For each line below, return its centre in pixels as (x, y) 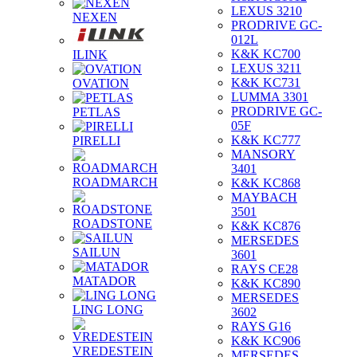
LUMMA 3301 (270, 97)
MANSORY (263, 154)
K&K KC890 (266, 283)
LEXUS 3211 (266, 68)
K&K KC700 (266, 54)
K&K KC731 (266, 82)
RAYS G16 (261, 326)
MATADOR (104, 281)
